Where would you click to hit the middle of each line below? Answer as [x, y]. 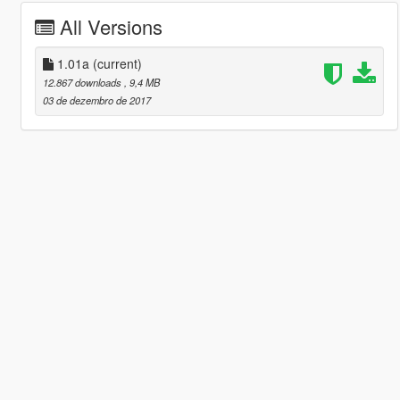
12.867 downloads [83, 83]
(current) [117, 64]
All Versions [111, 27]
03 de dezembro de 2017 [96, 100]
